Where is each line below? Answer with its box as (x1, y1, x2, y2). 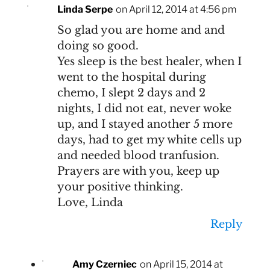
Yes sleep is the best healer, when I (57, 54, 242, 68)
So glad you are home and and (57, 23, 225, 37)
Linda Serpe (57, 3, 113, 15)
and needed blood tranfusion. (57, 148, 219, 162)
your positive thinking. (57, 180, 183, 193)
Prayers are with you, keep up (57, 164, 219, 178)
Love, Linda (57, 195, 123, 209)
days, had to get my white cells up (57, 133, 242, 146)
